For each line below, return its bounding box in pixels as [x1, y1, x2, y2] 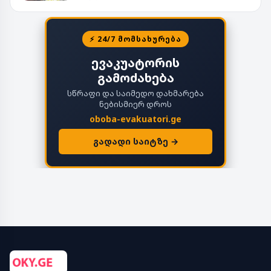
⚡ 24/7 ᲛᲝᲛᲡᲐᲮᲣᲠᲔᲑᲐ [90, 33, 181, 44]
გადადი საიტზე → [93, 135, 178, 147]
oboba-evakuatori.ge [90, 113, 181, 125]
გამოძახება [97, 69, 174, 86]
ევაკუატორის [91, 54, 180, 71]
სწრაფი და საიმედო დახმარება [67, 87, 204, 99]
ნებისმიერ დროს [99, 98, 172, 109]
